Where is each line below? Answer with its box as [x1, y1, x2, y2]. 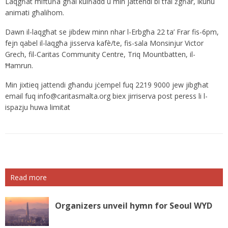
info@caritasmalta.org [38, 91, 110, 101]
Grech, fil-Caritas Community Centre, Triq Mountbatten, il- [5, 49, 195, 60]
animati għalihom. [5, 8, 64, 18]
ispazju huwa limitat [5, 102, 70, 112]
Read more [10, 173, 47, 183]
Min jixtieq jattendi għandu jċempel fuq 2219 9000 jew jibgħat [5, 80, 209, 90]
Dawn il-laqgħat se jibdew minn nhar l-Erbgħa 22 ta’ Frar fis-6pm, [5, 27, 219, 37]
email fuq [5, 91, 38, 101]
